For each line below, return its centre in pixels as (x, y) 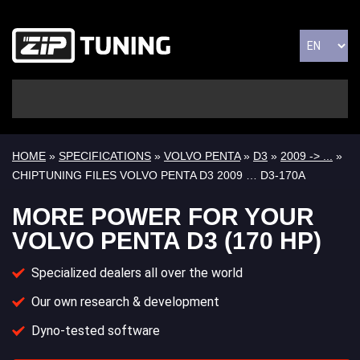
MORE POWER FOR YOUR (163, 217)
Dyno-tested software (96, 331)
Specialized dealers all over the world (137, 273)
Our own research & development (125, 302)
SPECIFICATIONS (105, 156)
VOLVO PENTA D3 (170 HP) (167, 241)
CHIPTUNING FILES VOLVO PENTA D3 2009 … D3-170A (159, 176)
